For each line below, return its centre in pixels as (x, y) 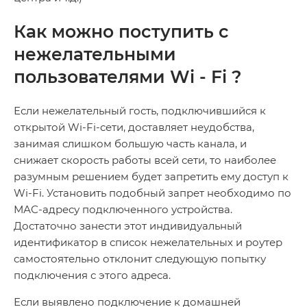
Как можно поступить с (121, 31)
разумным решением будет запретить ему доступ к (151, 176)
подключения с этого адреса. (92, 275)
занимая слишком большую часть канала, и (130, 143)
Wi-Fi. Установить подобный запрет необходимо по (152, 193)
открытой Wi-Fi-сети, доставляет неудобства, (134, 127)
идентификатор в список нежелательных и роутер (148, 242)
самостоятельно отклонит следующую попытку (140, 258)
